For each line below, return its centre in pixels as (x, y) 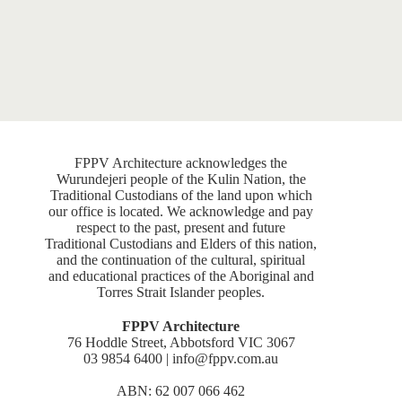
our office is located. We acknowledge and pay (181, 211)
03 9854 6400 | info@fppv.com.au (181, 358)
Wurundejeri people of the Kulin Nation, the (181, 179)
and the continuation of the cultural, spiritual (181, 260)
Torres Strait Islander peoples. (181, 292)
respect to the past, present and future (181, 227)
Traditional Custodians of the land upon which (181, 195)
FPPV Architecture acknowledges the (181, 163)
